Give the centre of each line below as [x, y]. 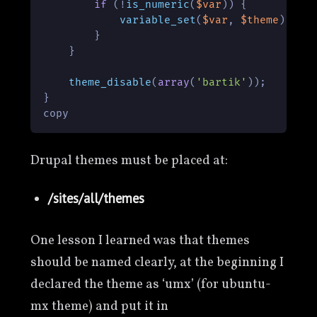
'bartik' [222, 83]
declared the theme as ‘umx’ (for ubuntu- [150, 285]
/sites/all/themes [97, 198]
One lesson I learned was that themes [140, 241]
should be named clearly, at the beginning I [157, 263]
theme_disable [110, 83]
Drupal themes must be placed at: [129, 161]
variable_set [158, 21]
